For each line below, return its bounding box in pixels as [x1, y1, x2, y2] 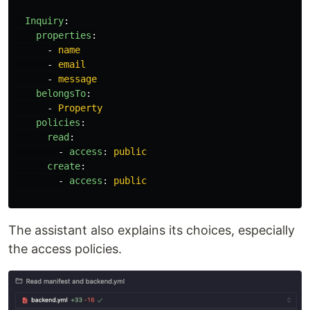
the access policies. [8, 241, 122, 256]
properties [36, 29, 91, 41]
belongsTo [36, 87, 86, 99]
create [47, 160, 80, 172]
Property [58, 102, 102, 113]
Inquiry [25, 15, 64, 26]
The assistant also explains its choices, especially [8, 222, 295, 237]
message [58, 73, 97, 84]
